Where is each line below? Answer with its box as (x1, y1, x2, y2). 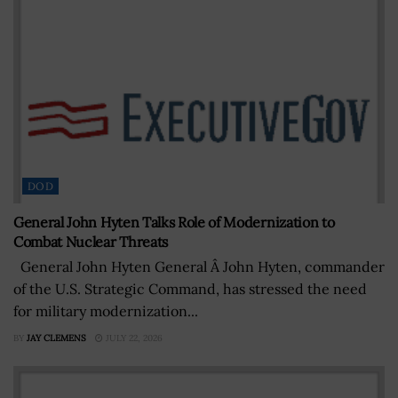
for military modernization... (13, 302, 198, 321)
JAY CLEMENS (27, 332, 86, 345)
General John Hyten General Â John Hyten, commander (13, 258, 385, 276)
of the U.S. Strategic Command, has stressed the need (13, 280, 367, 298)
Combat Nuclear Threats (13, 233, 168, 251)
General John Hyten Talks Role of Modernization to (13, 213, 335, 232)
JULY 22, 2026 (103, 332, 163, 345)
